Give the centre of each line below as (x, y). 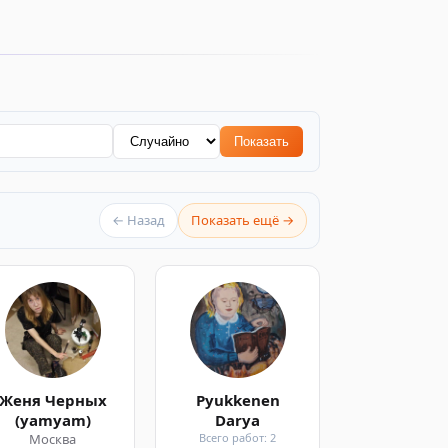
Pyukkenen (237, 400)
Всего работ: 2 (238, 437)
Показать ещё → (242, 220)
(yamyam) (52, 420)
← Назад (138, 220)
